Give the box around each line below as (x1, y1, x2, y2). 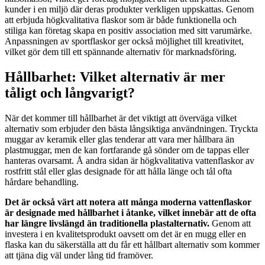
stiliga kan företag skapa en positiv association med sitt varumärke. (5, 25, 252, 36)
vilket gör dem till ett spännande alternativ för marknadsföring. (5, 47, 237, 57)
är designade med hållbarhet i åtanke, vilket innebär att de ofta (5, 207, 256, 218)
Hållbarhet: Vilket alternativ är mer (5, 69, 225, 85)
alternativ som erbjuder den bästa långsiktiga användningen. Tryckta (5, 123, 258, 134)
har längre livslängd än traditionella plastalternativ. (5, 218, 209, 228)
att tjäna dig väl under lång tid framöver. (5, 250, 153, 260)
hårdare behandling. (5, 176, 79, 187)
